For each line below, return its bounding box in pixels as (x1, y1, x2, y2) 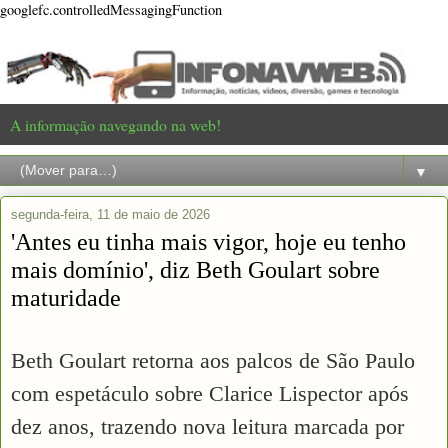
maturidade (11, 283, 121, 311)
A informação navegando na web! (10, 113, 221, 135)
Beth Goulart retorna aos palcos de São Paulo (11, 347, 415, 373)
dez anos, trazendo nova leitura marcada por (11, 413, 404, 439)
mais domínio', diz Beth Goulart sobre (11, 255, 380, 283)
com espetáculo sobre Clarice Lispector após (11, 380, 409, 406)
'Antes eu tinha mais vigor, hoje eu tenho (11, 227, 406, 255)
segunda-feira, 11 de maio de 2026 (11, 206, 210, 222)
